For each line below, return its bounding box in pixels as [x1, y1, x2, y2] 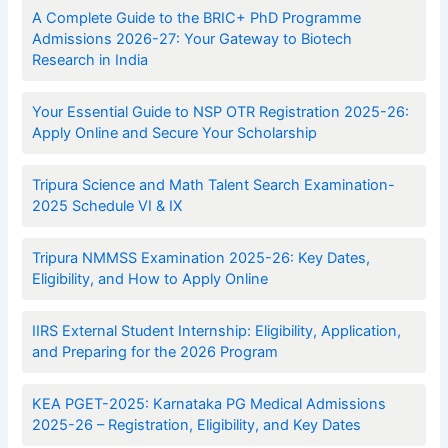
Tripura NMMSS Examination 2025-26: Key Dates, [32, 248, 371, 267]
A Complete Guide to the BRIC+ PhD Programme [32, 9, 362, 28]
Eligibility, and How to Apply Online [32, 269, 269, 288]
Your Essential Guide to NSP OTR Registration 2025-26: [32, 103, 410, 122]
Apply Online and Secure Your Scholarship [32, 124, 318, 143]
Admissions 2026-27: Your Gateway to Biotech [32, 30, 353, 49]
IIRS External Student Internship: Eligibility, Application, [32, 321, 402, 340]
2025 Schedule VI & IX [32, 197, 183, 215]
